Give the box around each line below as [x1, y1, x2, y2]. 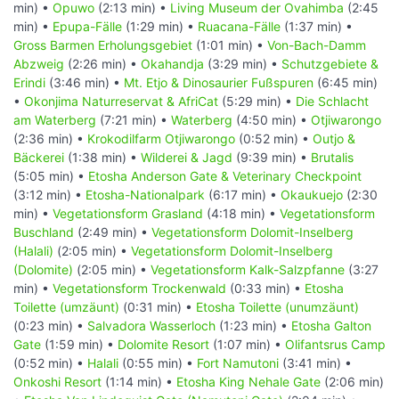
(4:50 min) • [232, 111, 311, 127]
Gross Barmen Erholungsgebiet [13, 37, 192, 53]
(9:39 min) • [232, 149, 311, 165]
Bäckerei [13, 149, 64, 165]
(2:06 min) [321, 373, 384, 389]
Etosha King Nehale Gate [176, 373, 321, 389]
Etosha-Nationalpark [85, 186, 205, 202]
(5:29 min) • [218, 93, 296, 109]
